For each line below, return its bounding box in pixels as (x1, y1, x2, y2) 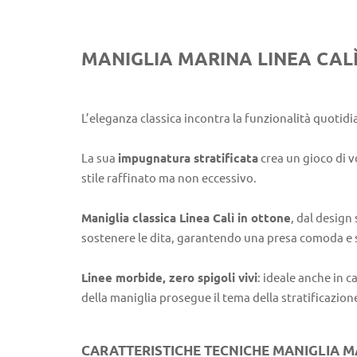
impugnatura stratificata (118, 151, 258, 166)
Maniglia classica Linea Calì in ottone (81, 211, 291, 226)
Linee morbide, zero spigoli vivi (81, 271, 257, 285)
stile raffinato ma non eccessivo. (81, 171, 257, 186)
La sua (81, 151, 118, 166)
